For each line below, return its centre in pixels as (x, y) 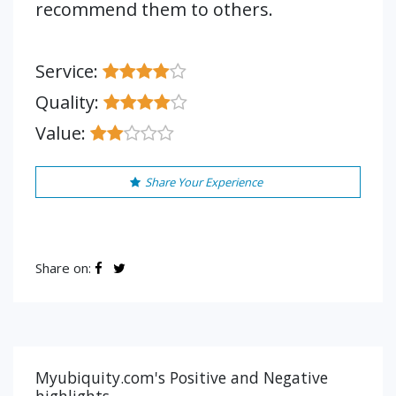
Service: (69, 71)
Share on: (65, 268)
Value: (63, 133)
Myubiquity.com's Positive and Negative (182, 377)
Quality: (69, 102)
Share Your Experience (203, 182)
